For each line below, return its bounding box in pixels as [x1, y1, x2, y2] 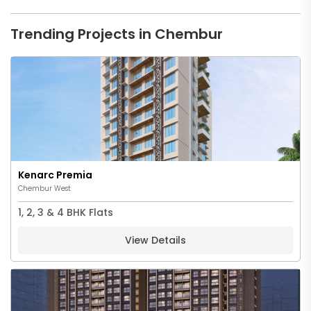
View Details [125, 233, 186, 247]
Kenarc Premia [18, 167, 92, 182]
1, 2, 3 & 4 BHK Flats [18, 205, 113, 219]
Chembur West [18, 183, 71, 194]
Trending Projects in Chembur [10, 24, 223, 44]
